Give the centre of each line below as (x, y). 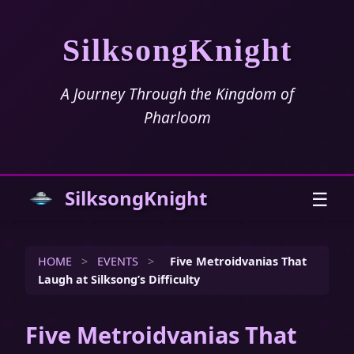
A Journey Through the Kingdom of (177, 94)
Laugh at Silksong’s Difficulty (119, 279)
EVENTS (118, 261)
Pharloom (177, 117)
